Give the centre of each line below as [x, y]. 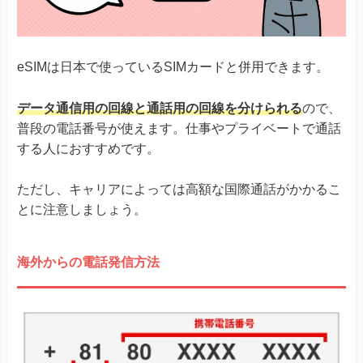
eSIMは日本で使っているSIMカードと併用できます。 [173, 67]
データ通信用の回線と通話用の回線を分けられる [160, 108]
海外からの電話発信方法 [88, 262]
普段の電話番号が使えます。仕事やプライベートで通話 [179, 128]
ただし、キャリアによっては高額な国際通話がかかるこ [179, 190]
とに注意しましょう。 [82, 210]
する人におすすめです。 [88, 148]
